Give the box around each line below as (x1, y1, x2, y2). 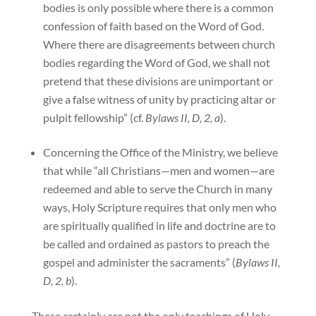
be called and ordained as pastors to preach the (42, 237, 269, 251)
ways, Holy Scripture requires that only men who (42, 200, 276, 214)
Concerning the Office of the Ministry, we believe (42, 145, 278, 159)
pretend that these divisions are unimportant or (42, 74, 273, 88)
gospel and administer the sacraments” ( (42, 255, 236, 269)
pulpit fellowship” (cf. (42, 111, 145, 125)
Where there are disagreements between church (42, 37, 275, 51)
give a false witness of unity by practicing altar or (42, 92, 276, 107)
